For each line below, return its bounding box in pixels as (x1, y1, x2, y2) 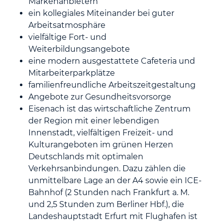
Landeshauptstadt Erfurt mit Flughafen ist (28, 212, 198, 221)
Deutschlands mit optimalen (28, 152, 144, 161)
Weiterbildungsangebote (28, 44, 130, 54)
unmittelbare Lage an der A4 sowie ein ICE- (28, 176, 202, 185)
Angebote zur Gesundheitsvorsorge (28, 92, 172, 102)
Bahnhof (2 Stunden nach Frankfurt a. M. (28, 188, 190, 197)
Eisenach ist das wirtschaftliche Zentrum (28, 104, 191, 113)
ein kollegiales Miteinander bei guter (28, 8, 175, 18)
